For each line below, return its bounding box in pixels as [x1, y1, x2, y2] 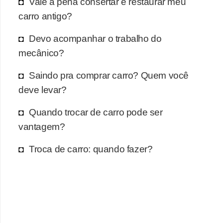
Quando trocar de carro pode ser [29, 107, 163, 118]
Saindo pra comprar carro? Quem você [29, 70, 189, 81]
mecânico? [18, 47, 64, 59]
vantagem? [18, 121, 65, 132]
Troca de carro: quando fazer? [29, 143, 153, 155]
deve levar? [18, 84, 67, 96]
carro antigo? [18, 10, 72, 22]
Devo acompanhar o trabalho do [29, 33, 162, 44]
